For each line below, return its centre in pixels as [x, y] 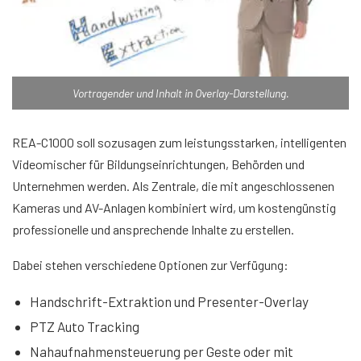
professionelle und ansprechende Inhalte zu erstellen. [153, 229]
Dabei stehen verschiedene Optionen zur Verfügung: [150, 264]
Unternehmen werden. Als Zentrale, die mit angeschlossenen [173, 185]
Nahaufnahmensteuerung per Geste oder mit [162, 351]
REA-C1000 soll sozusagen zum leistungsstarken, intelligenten [179, 142]
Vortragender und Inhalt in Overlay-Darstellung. [180, 93]
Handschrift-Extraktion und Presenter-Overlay [169, 301]
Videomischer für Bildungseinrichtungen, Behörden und [158, 164]
